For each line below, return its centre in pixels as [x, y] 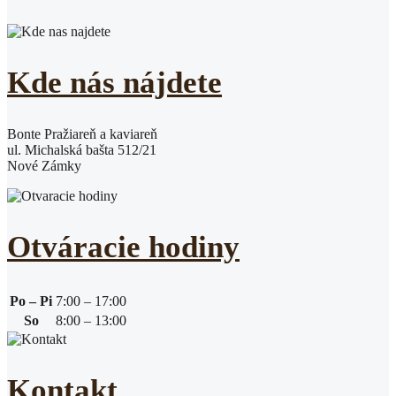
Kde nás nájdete [114, 83]
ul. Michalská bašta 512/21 [82, 150]
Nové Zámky [44, 166]
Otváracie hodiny [123, 247]
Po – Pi [31, 301]
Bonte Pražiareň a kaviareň [82, 134]
